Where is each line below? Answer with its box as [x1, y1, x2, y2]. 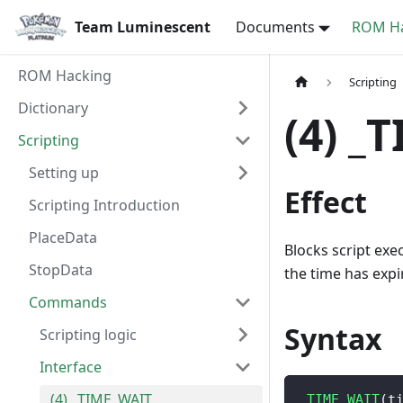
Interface [40, 357, 102, 377]
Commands [29, 292, 107, 312]
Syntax [284, 319, 382, 359]
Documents [235, 17, 315, 37]
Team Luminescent [74, 17, 210, 37]
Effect [284, 183, 367, 222]
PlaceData [29, 228, 97, 247]
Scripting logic [40, 325, 137, 345]
